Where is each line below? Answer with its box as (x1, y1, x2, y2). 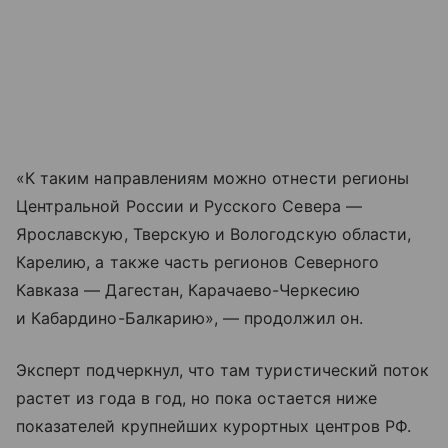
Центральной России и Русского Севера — (16, 196, 362, 217)
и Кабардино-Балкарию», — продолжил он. (16, 308, 363, 329)
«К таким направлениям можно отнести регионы (16, 168, 410, 189)
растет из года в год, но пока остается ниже (16, 388, 378, 409)
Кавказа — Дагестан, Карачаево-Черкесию (16, 280, 360, 301)
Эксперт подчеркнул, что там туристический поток (16, 360, 430, 381)
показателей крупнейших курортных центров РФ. (16, 416, 412, 437)
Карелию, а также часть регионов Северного (16, 252, 379, 273)
